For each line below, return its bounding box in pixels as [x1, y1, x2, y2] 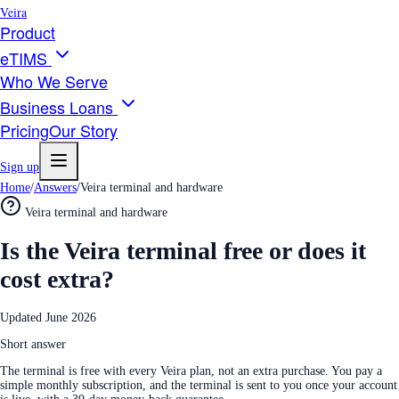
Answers [34, 181, 77, 194]
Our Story [49, 118, 118, 142]
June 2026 [45, 310, 96, 324]
